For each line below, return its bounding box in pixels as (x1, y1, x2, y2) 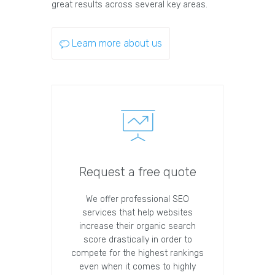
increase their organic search (79, 221, 196, 232)
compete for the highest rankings (71, 248, 204, 259)
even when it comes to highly (79, 261, 196, 273)
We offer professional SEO (86, 194, 189, 205)
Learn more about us (72, 37, 162, 50)
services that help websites (82, 207, 193, 219)
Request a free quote (79, 165, 196, 180)
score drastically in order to (83, 234, 192, 246)
